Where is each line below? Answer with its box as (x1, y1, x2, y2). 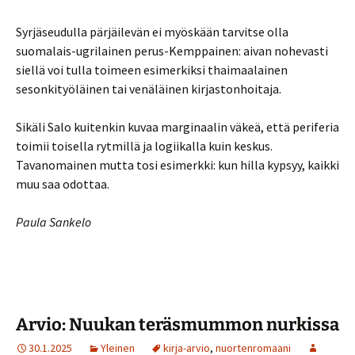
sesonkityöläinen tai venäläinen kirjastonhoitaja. (16, 81, 281, 97)
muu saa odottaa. (16, 176, 109, 192)
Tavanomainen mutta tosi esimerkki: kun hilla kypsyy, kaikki (16, 157, 339, 173)
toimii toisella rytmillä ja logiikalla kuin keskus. (16, 138, 273, 154)
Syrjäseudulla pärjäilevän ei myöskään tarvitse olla (16, 24, 288, 40)
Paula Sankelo (16, 214, 91, 230)
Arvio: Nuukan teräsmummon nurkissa (16, 314, 339, 335)
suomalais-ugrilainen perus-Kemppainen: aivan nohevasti (16, 43, 328, 59)
